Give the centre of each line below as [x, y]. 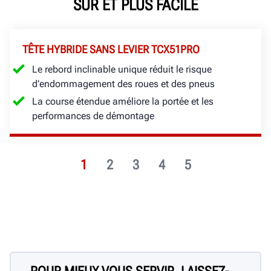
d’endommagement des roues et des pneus [123, 84]
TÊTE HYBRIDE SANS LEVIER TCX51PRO [111, 50]
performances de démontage [93, 116]
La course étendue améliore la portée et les [123, 102]
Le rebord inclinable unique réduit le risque [122, 70]
